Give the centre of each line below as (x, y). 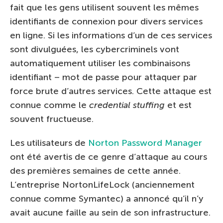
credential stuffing (127, 105)
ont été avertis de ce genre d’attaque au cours (109, 157)
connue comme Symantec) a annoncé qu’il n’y (107, 198)
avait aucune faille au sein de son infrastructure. (110, 212)
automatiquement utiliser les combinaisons (100, 63)
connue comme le (50, 105)
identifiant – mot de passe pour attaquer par (104, 77)
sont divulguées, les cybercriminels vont (95, 49)
